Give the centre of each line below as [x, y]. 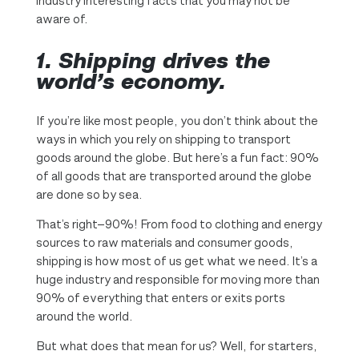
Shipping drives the [164, 60]
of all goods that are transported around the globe [173, 175]
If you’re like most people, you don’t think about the [177, 120]
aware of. [61, 18]
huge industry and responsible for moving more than [177, 279]
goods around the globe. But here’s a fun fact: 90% [177, 157]
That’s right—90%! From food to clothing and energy [179, 224]
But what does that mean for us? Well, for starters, [176, 345]
